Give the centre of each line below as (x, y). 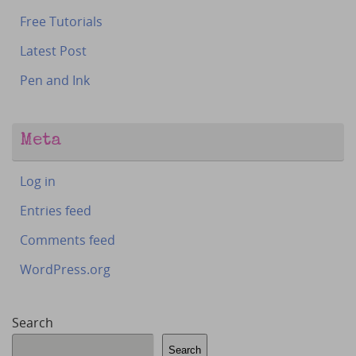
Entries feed (56, 211)
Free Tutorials (61, 22)
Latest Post (53, 51)
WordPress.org (65, 270)
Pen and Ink (55, 81)
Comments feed (68, 240)
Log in (38, 182)
